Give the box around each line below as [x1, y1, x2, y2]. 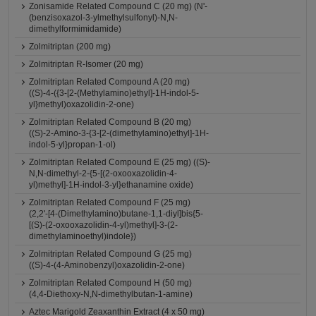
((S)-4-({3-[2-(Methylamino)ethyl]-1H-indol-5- [29, 88, 200, 98]
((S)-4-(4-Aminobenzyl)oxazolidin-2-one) [29, 260, 186, 270]
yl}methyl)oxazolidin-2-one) [29, 99, 135, 109]
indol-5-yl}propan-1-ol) [29, 140, 116, 150]
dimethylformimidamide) [29, 24, 122, 34]
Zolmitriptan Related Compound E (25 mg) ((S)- [29, 157, 211, 167]
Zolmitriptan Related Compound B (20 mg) [29, 117, 192, 127]
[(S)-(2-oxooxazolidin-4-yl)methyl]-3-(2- [29, 220, 178, 230]
